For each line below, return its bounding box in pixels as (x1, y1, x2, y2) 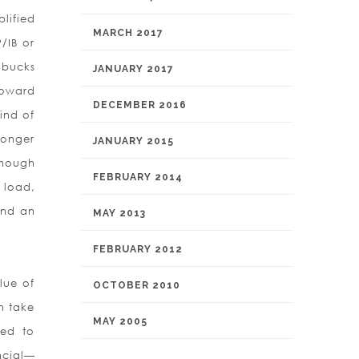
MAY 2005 (93, 316, 147, 327)
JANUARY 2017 (93, 63, 174, 75)
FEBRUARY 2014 (93, 171, 183, 183)
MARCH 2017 (93, 27, 163, 38)
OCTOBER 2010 (93, 280, 180, 291)
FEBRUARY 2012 (93, 244, 183, 255)
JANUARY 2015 (93, 135, 174, 147)
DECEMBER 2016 (93, 99, 187, 111)
